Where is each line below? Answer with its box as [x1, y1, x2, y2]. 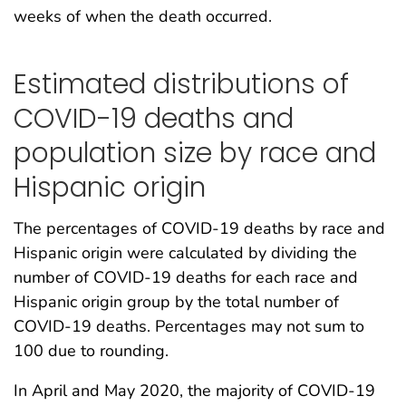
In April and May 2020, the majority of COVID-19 [14, 379, 375, 401]
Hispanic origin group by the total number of [14, 290, 339, 313]
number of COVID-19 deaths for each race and [14, 266, 358, 288]
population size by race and [14, 134, 376, 172]
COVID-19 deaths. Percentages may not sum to [14, 314, 364, 337]
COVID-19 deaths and [14, 100, 294, 138]
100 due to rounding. [14, 339, 169, 362]
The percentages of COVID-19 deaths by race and [14, 217, 385, 239]
